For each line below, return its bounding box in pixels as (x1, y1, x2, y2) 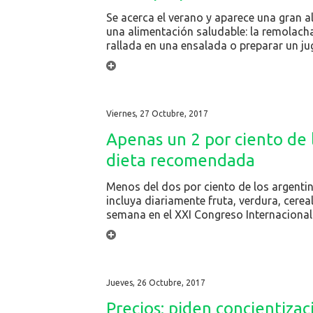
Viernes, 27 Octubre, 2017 (106, 108, 208, 118)
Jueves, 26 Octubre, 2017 (106, 277, 205, 287)
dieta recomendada (106, 150, 255, 170)
